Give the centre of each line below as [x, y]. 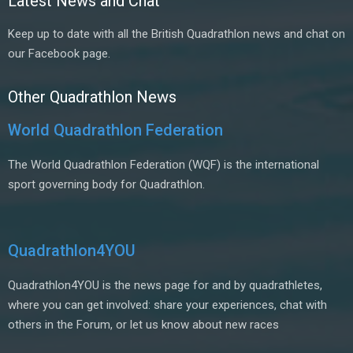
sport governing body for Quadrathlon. [106, 184]
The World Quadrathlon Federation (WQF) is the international [163, 165]
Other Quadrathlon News [92, 97]
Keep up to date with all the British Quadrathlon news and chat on [176, 34]
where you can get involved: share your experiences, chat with [167, 305]
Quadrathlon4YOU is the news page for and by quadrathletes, [165, 285]
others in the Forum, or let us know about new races [143, 325]
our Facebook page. [59, 54]
